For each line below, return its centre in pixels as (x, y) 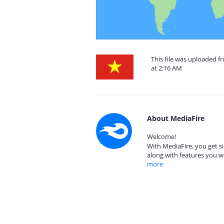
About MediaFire (176, 118)
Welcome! (161, 136)
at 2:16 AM (166, 68)
